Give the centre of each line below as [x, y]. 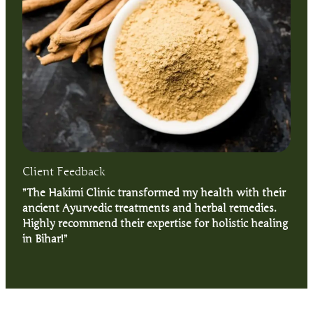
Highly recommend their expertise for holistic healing [155, 223]
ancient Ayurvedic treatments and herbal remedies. [150, 208]
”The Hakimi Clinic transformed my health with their [154, 192]
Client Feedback [64, 172]
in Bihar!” [45, 239]
